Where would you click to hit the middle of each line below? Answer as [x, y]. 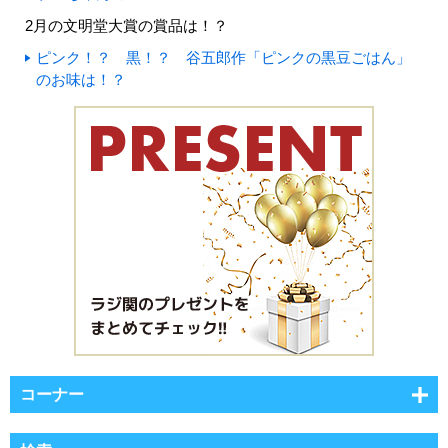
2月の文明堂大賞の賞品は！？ [126, 26]
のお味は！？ [81, 80]
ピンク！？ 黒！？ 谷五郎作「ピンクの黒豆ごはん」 [223, 58]
